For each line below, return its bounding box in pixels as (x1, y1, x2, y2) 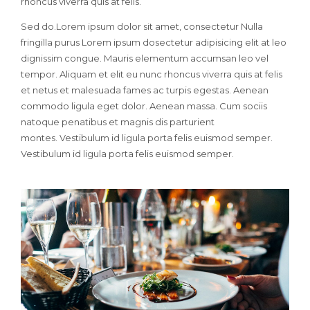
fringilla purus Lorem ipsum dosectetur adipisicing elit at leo (21, 36, 286, 48)
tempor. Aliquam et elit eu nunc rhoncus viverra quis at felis (21, 68, 282, 80)
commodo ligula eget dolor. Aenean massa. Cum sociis (21, 100, 267, 111)
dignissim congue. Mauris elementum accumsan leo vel (21, 52, 268, 64)
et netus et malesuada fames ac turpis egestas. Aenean (21, 84, 268, 95)
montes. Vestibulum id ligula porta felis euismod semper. (21, 131, 273, 143)
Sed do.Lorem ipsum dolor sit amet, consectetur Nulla (21, 20, 263, 32)
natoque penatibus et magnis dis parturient (21, 116, 215, 127)
